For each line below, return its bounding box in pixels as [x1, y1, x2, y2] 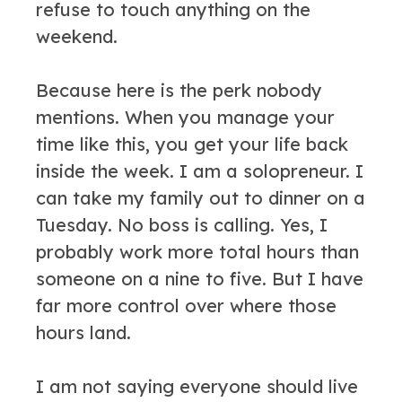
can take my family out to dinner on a [36, 187, 365, 209]
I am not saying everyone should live [36, 375, 358, 398]
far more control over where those [36, 294, 336, 317]
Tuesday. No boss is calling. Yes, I [36, 214, 328, 236]
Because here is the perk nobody [36, 79, 322, 101]
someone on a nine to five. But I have [36, 267, 363, 290]
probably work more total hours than [36, 240, 359, 263]
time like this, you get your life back [36, 133, 348, 155]
